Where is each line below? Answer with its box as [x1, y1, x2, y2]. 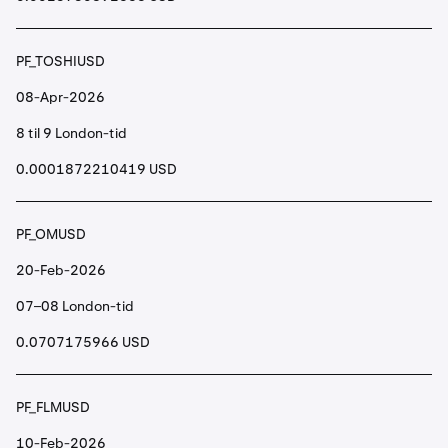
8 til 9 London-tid [16, 124, 127, 142]
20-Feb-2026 [16, 261, 106, 279]
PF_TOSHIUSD [16, 52, 105, 70]
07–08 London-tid [16, 297, 134, 315]
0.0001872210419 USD [16, 160, 177, 178]
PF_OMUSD [16, 225, 86, 243]
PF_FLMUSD [16, 398, 90, 416]
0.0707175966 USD [16, 333, 150, 351]
